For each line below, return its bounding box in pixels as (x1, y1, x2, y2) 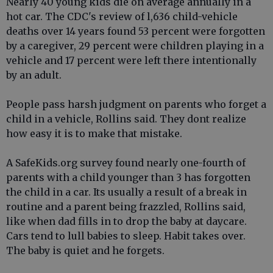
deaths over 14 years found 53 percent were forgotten (6, 25, 265, 37)
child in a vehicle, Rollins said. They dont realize (6, 113, 246, 125)
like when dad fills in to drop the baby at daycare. (6, 215, 247, 227)
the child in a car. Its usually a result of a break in (6, 186, 247, 198)
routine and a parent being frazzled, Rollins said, (6, 200, 246, 213)
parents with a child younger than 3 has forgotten (6, 171, 250, 183)
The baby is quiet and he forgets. (6, 244, 165, 257)
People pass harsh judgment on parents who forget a (6, 98, 266, 110)
